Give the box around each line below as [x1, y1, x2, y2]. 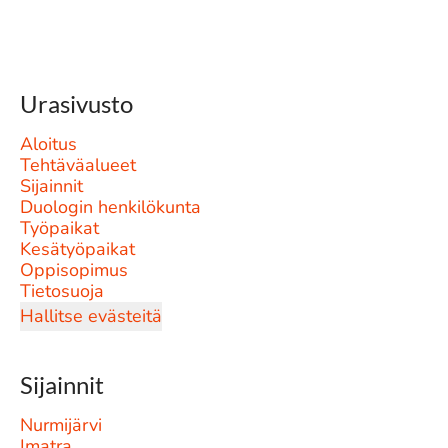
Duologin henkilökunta [20, 195, 201, 219]
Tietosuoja [20, 279, 104, 303]
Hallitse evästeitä [20, 304, 162, 328]
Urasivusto [20, 89, 133, 118]
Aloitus [20, 132, 77, 156]
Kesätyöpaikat [20, 237, 135, 261]
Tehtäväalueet [20, 153, 136, 177]
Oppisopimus [20, 258, 128, 282]
